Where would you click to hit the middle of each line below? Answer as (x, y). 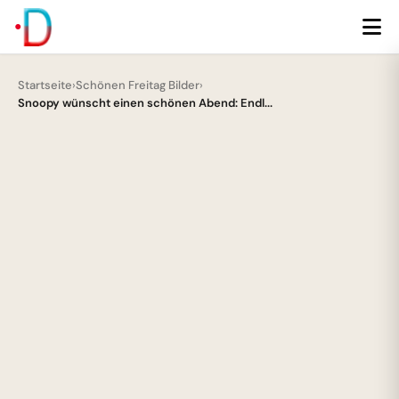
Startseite (45, 85)
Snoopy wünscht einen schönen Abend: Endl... (145, 103)
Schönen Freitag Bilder (138, 85)
